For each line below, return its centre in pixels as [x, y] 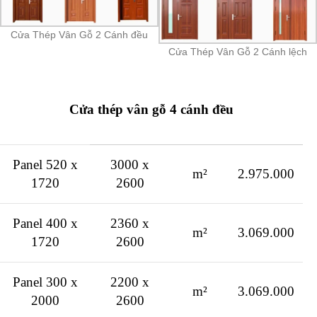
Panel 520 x [45, 164]
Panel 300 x [45, 282]
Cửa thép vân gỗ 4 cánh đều [151, 109]
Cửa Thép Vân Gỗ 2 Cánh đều [79, 35]
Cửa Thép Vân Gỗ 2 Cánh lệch [238, 51]
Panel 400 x [45, 223]
